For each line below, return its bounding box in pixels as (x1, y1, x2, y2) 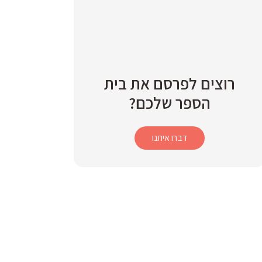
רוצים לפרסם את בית (104, 73, 235, 94)
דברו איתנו (152, 132, 187, 144)
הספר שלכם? (129, 92, 211, 113)
